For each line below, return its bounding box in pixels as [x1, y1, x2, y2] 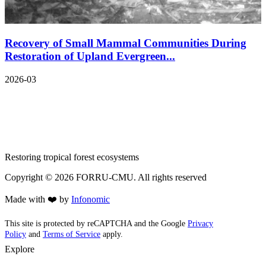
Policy [5, 229, 26, 239]
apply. [100, 229, 123, 239]
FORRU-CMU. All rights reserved [74, 172, 207, 183]
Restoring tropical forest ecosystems [5, 152, 139, 163]
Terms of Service [43, 229, 100, 239]
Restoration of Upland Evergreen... [5, 50, 175, 63]
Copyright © [5, 172, 55, 183]
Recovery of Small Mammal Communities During [5, 37, 246, 50]
